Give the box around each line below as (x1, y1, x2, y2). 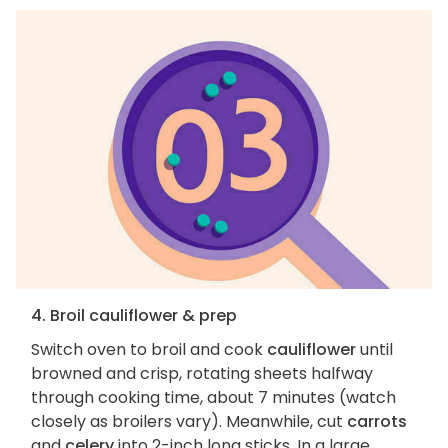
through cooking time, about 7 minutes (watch (31, 386, 396, 410)
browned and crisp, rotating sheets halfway (31, 362, 373, 386)
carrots (347, 410, 407, 434)
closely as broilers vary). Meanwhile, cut (31, 410, 347, 434)
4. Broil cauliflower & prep (31, 304, 237, 328)
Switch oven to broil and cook (31, 338, 267, 362)
